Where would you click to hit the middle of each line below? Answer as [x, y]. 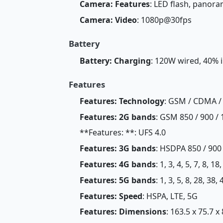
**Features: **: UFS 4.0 [122, 133]
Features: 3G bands [117, 149]
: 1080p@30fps [164, 20]
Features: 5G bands [117, 180]
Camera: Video [108, 20]
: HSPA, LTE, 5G [170, 196]
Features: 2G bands [117, 117]
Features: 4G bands [117, 165]
